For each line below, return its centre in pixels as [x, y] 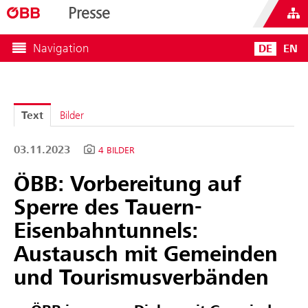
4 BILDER [117, 151]
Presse [89, 13]
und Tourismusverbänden [141, 278]
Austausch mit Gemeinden [146, 255]
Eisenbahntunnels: [106, 231]
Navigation [61, 48]
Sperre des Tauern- [108, 208]
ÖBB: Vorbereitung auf [128, 185]
